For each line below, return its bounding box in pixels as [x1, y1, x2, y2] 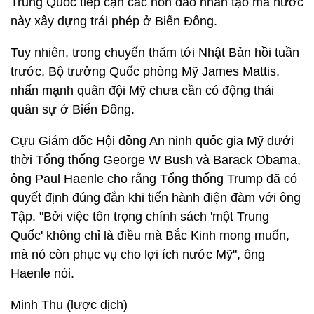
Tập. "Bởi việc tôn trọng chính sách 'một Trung [11, 210, 269, 224]
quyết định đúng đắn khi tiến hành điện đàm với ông [11, 191, 301, 205]
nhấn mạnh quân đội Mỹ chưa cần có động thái [11, 83, 274, 97]
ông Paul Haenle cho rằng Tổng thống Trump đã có [11, 172, 297, 186]
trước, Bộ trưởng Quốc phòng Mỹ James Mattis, [11, 64, 280, 78]
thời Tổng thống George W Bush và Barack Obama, [11, 153, 301, 167]
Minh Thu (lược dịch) [11, 298, 128, 312]
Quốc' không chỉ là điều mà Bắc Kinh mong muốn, [11, 228, 289, 243]
